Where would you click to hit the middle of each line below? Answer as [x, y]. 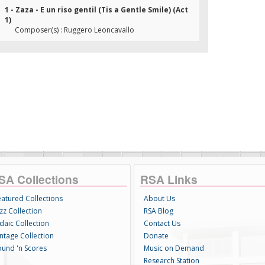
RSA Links [169, 179]
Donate [156, 236]
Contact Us [162, 223]
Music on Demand [174, 248]
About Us [159, 198]
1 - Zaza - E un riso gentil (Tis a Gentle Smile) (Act [96, 10]
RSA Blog [158, 211]
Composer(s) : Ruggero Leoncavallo [75, 30]
